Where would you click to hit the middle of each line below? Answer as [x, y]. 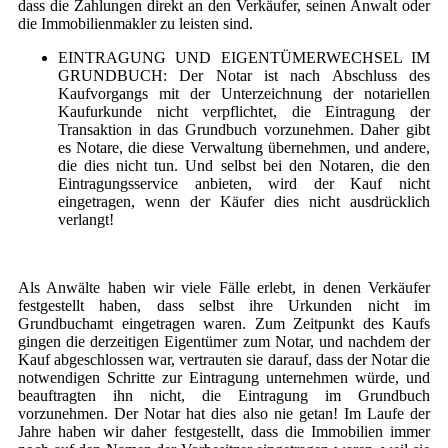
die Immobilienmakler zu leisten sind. [135, 24]
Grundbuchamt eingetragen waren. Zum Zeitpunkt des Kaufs [224, 324]
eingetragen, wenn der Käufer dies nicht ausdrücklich [244, 202]
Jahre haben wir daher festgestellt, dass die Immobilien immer [224, 432]
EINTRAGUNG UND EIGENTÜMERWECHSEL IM [244, 58]
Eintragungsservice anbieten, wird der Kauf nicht [244, 184]
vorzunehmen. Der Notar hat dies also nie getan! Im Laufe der [224, 414]
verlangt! [86, 220]
